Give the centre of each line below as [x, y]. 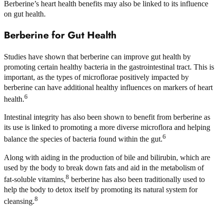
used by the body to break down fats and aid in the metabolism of [104, 167]
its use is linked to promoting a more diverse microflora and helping [107, 127]
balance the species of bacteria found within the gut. [83, 139]
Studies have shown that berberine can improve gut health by [97, 56]
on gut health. [25, 14]
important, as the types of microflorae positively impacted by [96, 77]
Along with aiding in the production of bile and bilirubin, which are [107, 157]
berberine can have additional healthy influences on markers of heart [108, 87]
